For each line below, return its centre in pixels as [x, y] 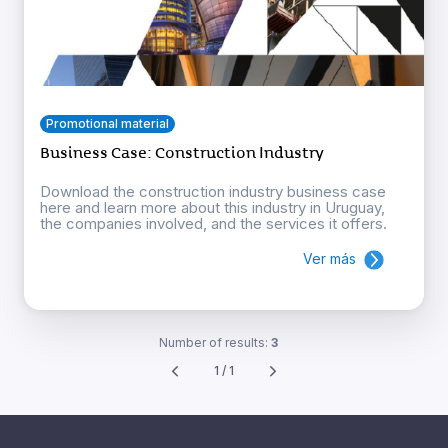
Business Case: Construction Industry [182, 152]
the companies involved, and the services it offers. [213, 223]
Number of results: [214, 342]
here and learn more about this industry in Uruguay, [212, 207]
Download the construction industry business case [213, 191]
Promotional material [107, 123]
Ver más [329, 258]
